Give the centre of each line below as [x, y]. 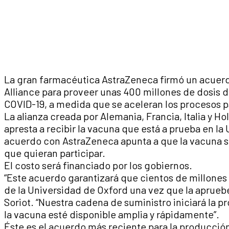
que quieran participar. [55, 153]
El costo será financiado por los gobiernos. [98, 165]
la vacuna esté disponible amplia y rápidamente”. [112, 214]
